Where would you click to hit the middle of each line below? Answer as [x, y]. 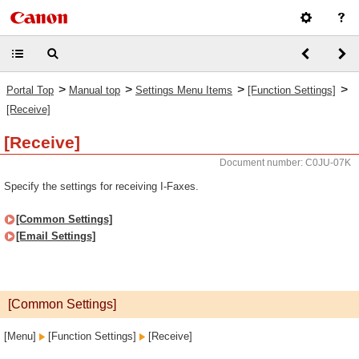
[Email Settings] [56, 236]
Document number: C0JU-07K [285, 163]
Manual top [95, 90]
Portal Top [30, 90]
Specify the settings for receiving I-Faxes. [101, 186]
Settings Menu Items [184, 90]
